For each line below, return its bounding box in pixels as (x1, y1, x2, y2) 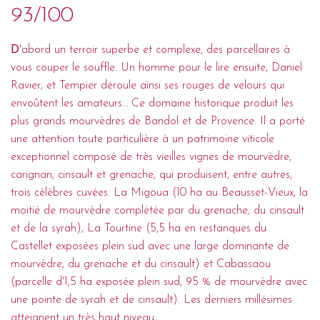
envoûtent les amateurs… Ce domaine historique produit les (11, 97, 294, 109)
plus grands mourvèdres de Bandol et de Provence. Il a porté (11, 115, 305, 127)
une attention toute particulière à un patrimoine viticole (11, 133, 274, 145)
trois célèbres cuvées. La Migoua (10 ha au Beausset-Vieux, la (11, 186, 308, 199)
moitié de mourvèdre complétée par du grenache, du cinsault (11, 204, 304, 216)
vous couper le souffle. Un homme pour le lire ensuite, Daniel (11, 61, 302, 74)
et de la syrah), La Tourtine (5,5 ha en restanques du (11, 222, 266, 234)
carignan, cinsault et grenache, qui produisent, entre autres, (11, 169, 292, 181)
